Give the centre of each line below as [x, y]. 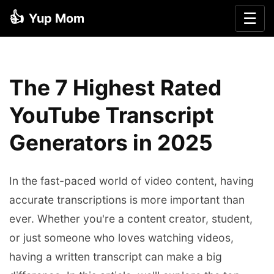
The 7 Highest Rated [115, 88]
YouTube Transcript [112, 116]
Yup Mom [57, 18]
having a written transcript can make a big [116, 257]
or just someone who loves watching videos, [121, 238]
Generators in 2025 [111, 143]
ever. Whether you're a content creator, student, [131, 219]
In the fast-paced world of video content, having [131, 181]
